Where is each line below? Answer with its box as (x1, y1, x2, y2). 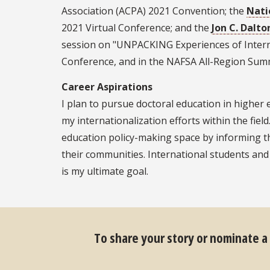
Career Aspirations (61, 80, 152, 94)
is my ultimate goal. (61, 165, 148, 178)
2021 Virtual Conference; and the (61, 21, 212, 35)
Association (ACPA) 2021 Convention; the (61, 4, 246, 18)
